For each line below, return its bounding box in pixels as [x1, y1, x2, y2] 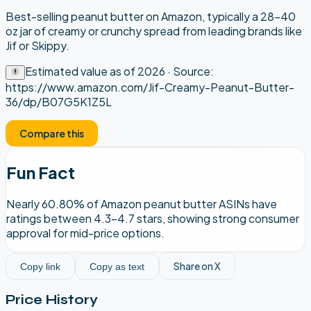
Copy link [20, 260, 60, 272]
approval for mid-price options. [6, 225, 165, 240]
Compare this [19, 126, 85, 140]
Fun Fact [6, 161, 75, 183]
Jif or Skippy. [6, 37, 69, 53]
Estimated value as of [25, 63, 137, 78]
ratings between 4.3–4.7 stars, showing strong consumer [6, 210, 299, 226]
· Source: [165, 63, 214, 78]
